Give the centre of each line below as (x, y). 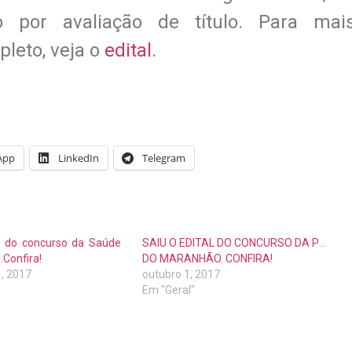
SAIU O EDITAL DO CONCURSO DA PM (235, 242)
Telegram (164, 158)
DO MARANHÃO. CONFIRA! (207, 258)
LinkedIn (79, 158)
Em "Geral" (168, 290)
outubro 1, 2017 (181, 274)
